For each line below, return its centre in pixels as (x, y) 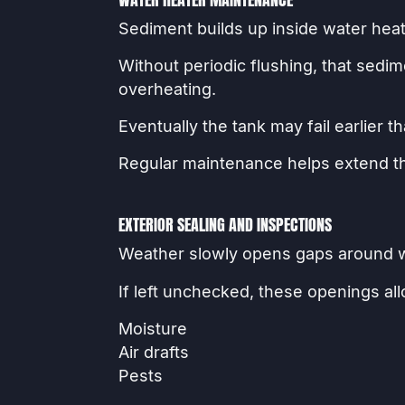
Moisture (152, 328)
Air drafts (153, 352)
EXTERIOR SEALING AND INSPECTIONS (225, 225)
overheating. (167, 89)
